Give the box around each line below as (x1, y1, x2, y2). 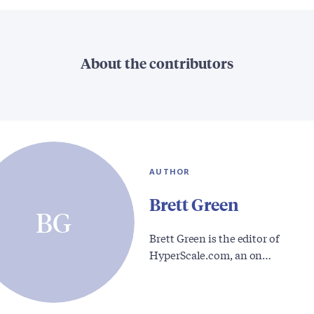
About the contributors (81, 53, 233, 73)
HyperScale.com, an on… (149, 246, 272, 262)
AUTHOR (149, 165, 191, 177)
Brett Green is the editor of (149, 229, 279, 245)
